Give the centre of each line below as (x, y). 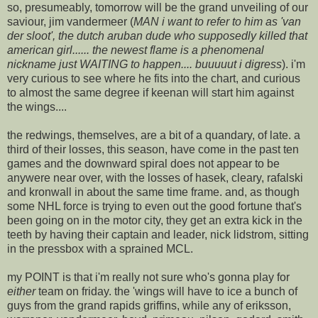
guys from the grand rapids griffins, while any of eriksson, (149, 305)
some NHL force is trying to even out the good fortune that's (154, 206)
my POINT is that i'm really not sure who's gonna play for (148, 277)
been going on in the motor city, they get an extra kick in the (155, 220)
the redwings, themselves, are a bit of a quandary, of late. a (154, 135)
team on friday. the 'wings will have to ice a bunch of (166, 291)
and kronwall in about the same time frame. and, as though (153, 192)
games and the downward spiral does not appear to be (143, 163)
